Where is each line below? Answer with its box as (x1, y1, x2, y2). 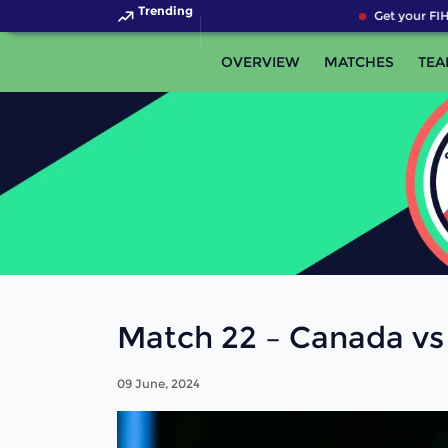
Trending (138, 3, 193, 18)
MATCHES (324, 53, 394, 71)
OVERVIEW (221, 53, 300, 71)
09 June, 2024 (117, 375, 200, 391)
